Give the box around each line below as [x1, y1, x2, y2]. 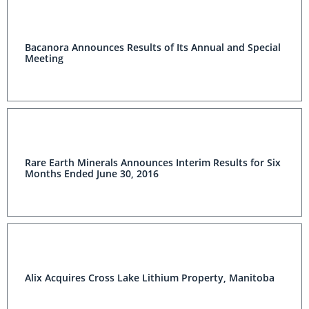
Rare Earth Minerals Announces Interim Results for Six [25, 156, 281, 169]
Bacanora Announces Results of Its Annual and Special [25, 41, 281, 54]
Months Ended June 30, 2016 [25, 167, 159, 180]
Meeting [25, 52, 63, 65]
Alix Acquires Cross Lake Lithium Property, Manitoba [25, 271, 275, 284]
